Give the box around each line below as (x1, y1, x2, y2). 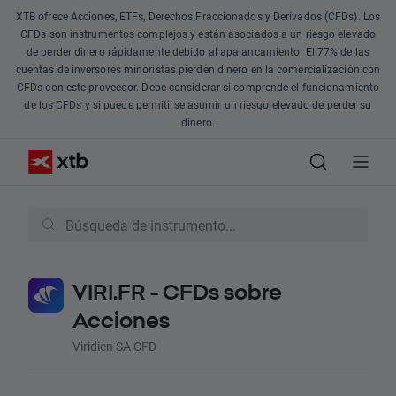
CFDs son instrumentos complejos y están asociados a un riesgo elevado (20, 27, 376, 41)
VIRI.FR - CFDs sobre (72, 279, 282, 304)
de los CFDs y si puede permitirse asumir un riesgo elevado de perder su (24, 97, 372, 111)
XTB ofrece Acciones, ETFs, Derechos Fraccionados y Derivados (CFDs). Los (15, 9, 381, 23)
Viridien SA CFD (72, 338, 156, 354)
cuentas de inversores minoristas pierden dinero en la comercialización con (15, 62, 381, 76)
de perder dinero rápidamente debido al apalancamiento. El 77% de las (27, 44, 369, 58)
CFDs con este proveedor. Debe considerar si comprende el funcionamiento (16, 80, 380, 94)
